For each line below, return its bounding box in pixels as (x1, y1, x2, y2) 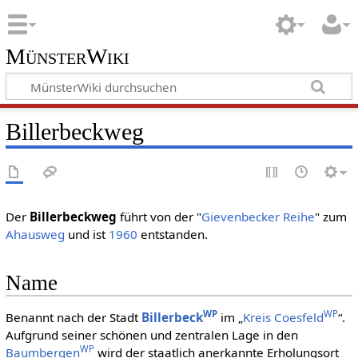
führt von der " (116, 209, 201, 225)
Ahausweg (5, 226, 65, 243)
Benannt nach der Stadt (5, 308, 141, 325)
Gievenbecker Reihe (201, 209, 315, 225)
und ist (64, 226, 109, 243)
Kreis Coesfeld (242, 308, 324, 325)
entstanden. (137, 226, 208, 243)
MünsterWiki (5, 44, 129, 69)
